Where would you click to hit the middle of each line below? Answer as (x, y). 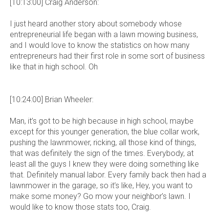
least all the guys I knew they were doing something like (104, 164)
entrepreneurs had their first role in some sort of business (107, 56)
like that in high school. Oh (54, 67)
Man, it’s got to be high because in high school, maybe (102, 121)
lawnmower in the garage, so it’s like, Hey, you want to (101, 185)
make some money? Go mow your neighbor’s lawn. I (100, 196)
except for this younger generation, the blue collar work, (105, 131)
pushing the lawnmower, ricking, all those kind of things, (103, 142)
